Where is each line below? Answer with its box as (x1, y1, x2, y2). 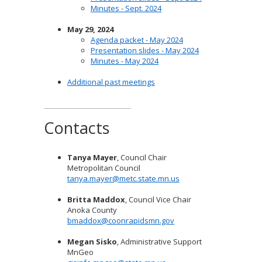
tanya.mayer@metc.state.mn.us (67, 173, 180, 184)
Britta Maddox (67, 194, 125, 205)
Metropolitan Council (67, 163, 140, 173)
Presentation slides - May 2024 (91, 45, 199, 56)
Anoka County (67, 205, 117, 215)
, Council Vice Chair (125, 194, 191, 205)
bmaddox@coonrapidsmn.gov (67, 215, 174, 226)
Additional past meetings (67, 77, 155, 87)
